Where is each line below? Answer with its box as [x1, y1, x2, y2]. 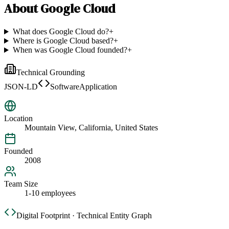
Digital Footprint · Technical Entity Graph [16, 211, 152, 220]
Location [4, 114, 33, 123]
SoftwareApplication [50, 82, 117, 91]
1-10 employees [25, 189, 76, 198]
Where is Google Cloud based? [12, 36, 113, 45]
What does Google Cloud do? [12, 27, 109, 36]
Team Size [4, 179, 38, 189]
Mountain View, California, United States [25, 123, 158, 132]
